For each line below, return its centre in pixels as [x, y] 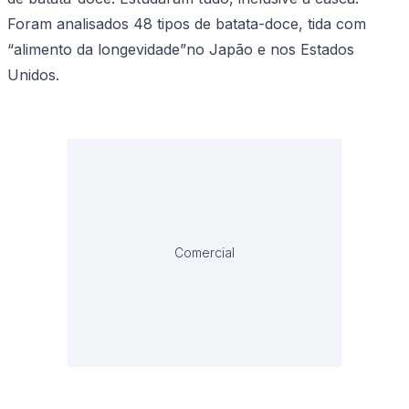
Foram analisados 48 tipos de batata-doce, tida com [187, 24]
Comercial [204, 253]
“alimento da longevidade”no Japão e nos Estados [181, 50]
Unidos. [33, 75]
